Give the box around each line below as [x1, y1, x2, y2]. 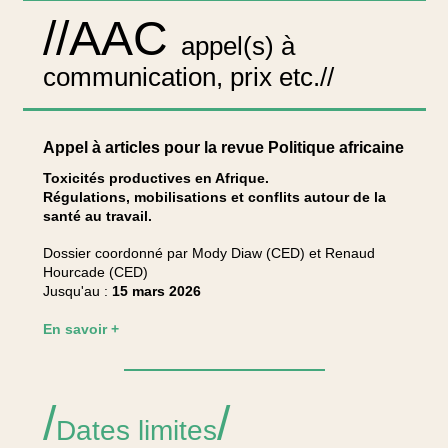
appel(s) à [180, 31, 295, 61]
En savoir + [42, 321, 119, 337]
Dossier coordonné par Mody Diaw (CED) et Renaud [42, 245, 375, 261]
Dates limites [55, 415, 217, 446]
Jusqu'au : [42, 283, 112, 299]
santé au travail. [42, 208, 152, 224]
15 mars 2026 [111, 283, 201, 299]
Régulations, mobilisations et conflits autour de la [42, 189, 386, 205]
